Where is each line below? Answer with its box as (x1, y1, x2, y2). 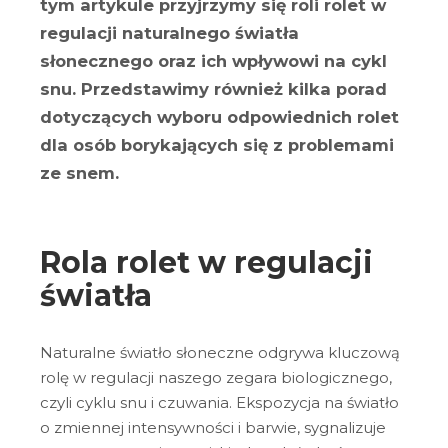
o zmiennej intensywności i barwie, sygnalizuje (40, 417, 386, 437)
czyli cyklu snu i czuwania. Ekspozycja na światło (40, 392, 399, 412)
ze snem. (40, 163, 124, 183)
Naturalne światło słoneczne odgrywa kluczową (40, 342, 400, 362)
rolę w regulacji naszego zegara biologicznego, (40, 367, 392, 387)
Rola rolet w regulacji (40, 244, 373, 282)
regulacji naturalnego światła (40, 23, 299, 43)
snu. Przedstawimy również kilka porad (40, 79, 387, 99)
